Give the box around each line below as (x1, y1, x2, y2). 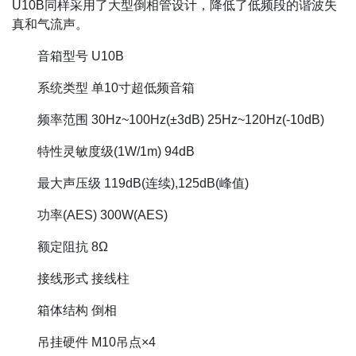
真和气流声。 (12, 17, 88, 31)
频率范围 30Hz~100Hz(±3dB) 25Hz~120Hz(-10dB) (37, 112, 324, 126)
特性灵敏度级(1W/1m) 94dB (37, 144, 195, 158)
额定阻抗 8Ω (37, 239, 108, 253)
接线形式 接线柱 (37, 271, 130, 285)
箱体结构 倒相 (37, 303, 117, 317)
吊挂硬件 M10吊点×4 (37, 335, 156, 349)
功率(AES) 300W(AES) (37, 207, 168, 222)
